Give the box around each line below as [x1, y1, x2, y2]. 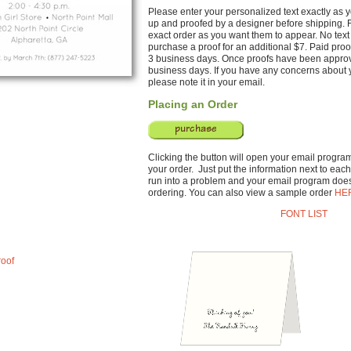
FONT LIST [280, 208, 327, 219]
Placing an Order [148, 98, 237, 110]
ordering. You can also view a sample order [148, 187, 335, 198]
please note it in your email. [148, 77, 265, 88]
